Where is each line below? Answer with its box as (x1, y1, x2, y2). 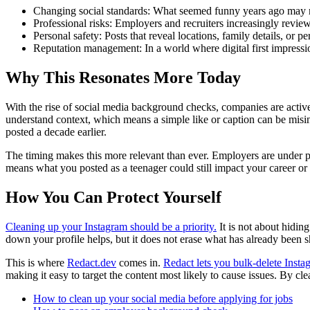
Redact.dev (67, 256, 116, 268)
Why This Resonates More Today (6, 69, 241, 87)
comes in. (116, 256, 163, 268)
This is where (6, 256, 67, 268)
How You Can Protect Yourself (6, 188, 221, 206)
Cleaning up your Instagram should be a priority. (6, 220, 217, 232)
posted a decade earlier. (6, 126, 107, 138)
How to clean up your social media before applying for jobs (33, 292, 293, 304)
